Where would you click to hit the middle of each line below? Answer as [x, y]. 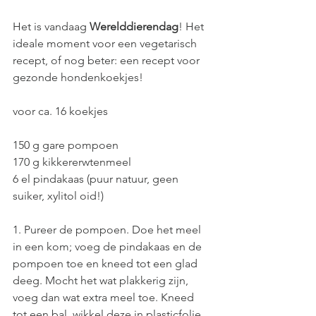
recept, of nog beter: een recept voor [108, 61]
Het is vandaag [51, 27]
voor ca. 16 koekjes [60, 111]
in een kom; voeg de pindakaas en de [109, 247]
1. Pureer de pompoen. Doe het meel [108, 230]
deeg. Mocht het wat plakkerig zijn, [102, 281]
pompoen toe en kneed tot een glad [107, 264]
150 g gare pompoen [66, 145]
